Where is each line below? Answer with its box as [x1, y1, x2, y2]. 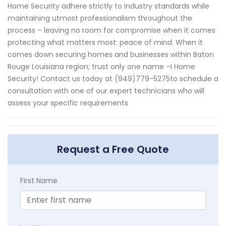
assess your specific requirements [8, 97, 128, 108]
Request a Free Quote [57, 142, 169, 156]
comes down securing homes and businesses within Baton [8, 49, 214, 60]
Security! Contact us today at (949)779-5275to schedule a [8, 73, 218, 84]
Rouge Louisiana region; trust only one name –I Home [8, 61, 195, 72]
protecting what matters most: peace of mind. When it [8, 37, 203, 47]
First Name [20, 175, 58, 186]
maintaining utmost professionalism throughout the [8, 13, 192, 23]
